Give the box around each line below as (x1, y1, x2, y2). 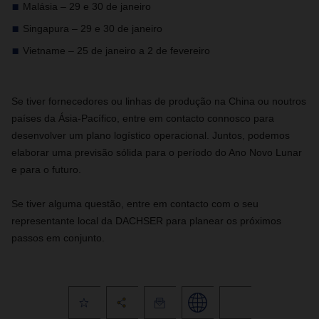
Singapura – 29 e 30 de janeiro (23, 23, 162, 34)
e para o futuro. (11, 164, 81, 175)
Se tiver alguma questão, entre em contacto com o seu (11, 198, 258, 209)
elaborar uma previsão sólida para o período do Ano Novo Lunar (11, 147, 302, 158)
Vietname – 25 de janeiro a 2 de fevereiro (23, 45, 210, 56)
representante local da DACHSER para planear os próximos (11, 215, 281, 226)
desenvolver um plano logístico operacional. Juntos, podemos (11, 130, 290, 141)
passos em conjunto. (11, 232, 105, 244)
